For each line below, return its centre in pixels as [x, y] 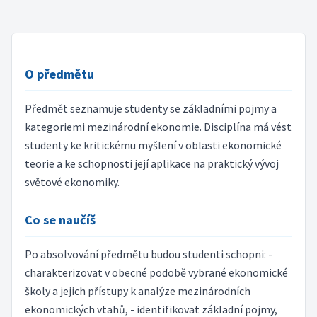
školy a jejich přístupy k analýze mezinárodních [137, 291]
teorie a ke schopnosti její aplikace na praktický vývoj [151, 164]
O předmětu [59, 74]
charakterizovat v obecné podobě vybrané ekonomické [156, 273]
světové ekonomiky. [72, 182]
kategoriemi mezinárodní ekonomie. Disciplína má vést [158, 127]
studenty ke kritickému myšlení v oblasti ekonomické [153, 145]
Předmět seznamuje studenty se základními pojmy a [150, 109]
